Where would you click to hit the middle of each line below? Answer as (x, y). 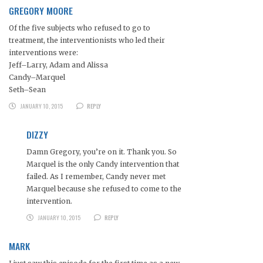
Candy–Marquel (37, 77)
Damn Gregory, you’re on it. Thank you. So (102, 152)
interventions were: (43, 53)
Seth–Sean (27, 90)
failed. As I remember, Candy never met (96, 177)
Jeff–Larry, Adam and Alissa (58, 65)
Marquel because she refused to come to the (104, 189)
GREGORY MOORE (41, 11)
